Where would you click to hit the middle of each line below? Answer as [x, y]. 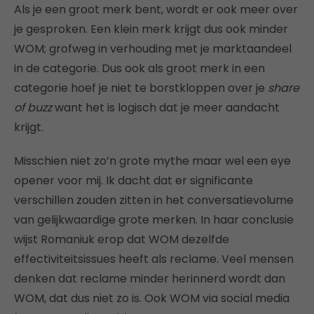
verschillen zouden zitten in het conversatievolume [154, 200]
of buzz [34, 108]
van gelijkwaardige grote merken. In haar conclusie [154, 220]
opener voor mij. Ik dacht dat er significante [134, 180]
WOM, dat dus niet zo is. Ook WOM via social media [152, 298]
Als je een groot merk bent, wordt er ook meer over [156, 9]
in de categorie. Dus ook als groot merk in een [139, 68]
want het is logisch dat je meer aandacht [167, 108]
